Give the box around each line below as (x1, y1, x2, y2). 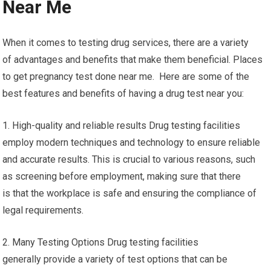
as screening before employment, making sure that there (2, 171, 241, 182)
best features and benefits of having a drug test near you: (2, 88, 244, 99)
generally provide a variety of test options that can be (2, 253, 228, 265)
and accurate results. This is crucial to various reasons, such (2, 154, 256, 165)
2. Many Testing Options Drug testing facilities (2, 237, 199, 248)
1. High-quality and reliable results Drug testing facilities (2, 120, 241, 131)
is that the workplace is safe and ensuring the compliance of (2, 188, 257, 199)
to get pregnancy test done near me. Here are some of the (2, 71, 250, 82)
